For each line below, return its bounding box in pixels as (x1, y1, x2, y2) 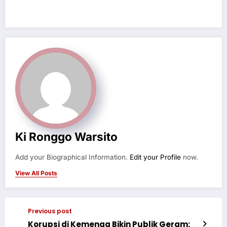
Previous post (28, 206, 72, 215)
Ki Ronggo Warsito (15, 129, 118, 143)
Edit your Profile (130, 153, 181, 161)
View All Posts (15, 169, 57, 177)
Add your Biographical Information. (15, 153, 130, 161)
